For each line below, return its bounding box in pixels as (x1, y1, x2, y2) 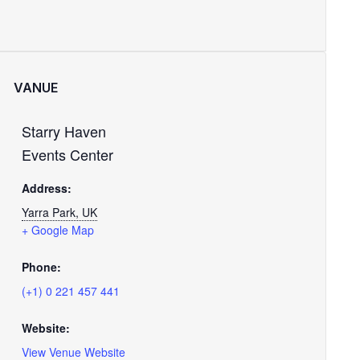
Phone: (22, 259, 61, 275)
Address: (22, 180, 72, 196)
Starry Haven (22, 121, 106, 141)
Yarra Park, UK (22, 204, 97, 220)
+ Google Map (22, 222, 94, 238)
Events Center (22, 144, 113, 165)
